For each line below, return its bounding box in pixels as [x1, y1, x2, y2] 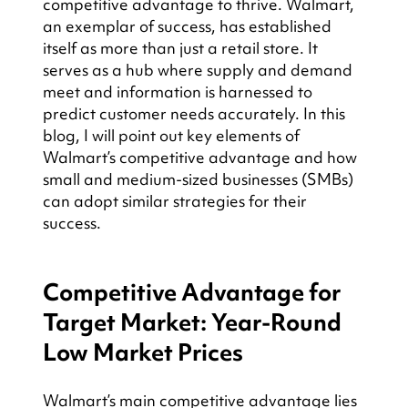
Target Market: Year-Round [42, 307, 346, 339]
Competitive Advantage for [42, 277, 345, 309]
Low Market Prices [42, 337, 243, 369]
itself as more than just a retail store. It [42, 37, 321, 59]
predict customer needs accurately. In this [42, 103, 349, 125]
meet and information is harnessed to [42, 81, 316, 103]
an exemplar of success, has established [42, 15, 335, 37]
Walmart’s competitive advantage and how [42, 147, 361, 168]
